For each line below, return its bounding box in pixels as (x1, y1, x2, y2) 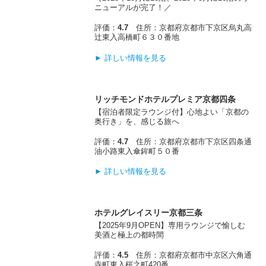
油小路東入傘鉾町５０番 (94, 146, 180, 156)
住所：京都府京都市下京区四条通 (128, 137, 252, 146)
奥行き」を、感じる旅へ (94, 116, 180, 126)
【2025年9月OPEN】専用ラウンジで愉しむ (94, 221, 246, 230)
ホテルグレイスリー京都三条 (94, 208, 203, 218)
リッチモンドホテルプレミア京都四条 (94, 94, 236, 104)
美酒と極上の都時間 (94, 230, 164, 240)
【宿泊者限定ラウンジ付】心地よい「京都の (94, 107, 249, 116)
